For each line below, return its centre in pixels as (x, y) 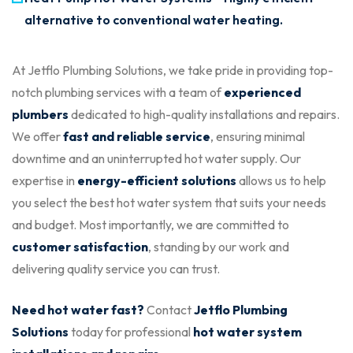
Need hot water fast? (78, 310)
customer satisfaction (80, 247)
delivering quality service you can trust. (116, 269)
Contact (169, 310)
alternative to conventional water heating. (154, 20)
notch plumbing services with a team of (118, 93)
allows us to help (281, 181)
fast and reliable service (137, 137)
